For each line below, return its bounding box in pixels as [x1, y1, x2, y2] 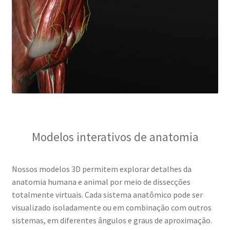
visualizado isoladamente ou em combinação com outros [11, 202, 212, 213]
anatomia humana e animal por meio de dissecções [11, 177, 190, 187]
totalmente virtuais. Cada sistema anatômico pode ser [11, 189, 203, 200]
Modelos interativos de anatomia [31, 129, 199, 144]
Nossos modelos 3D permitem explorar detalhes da [11, 164, 191, 175]
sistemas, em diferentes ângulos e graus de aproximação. [11, 215, 212, 226]
